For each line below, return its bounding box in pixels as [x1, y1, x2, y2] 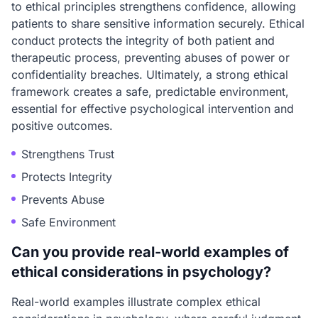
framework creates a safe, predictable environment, [11, 84, 289, 99]
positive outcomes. [11, 119, 113, 133]
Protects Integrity [21, 170, 112, 184]
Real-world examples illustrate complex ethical [11, 295, 261, 309]
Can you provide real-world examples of [11, 243, 289, 261]
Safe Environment [21, 215, 116, 229]
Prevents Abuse [21, 192, 104, 207]
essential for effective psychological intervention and [11, 102, 294, 116]
